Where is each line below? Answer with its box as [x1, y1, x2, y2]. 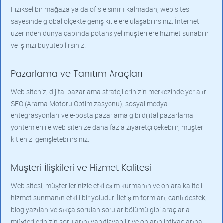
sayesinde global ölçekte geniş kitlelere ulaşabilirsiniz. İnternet [11, 16, 199, 26]
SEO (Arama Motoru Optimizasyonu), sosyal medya [11, 99, 168, 108]
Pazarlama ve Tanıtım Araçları [11, 70, 143, 79]
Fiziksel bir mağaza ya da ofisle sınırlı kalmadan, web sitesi [11, 4, 191, 14]
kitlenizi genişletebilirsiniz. [11, 134, 89, 144]
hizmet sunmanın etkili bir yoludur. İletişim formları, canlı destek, [11, 193, 207, 202]
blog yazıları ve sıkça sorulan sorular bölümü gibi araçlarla [11, 205, 190, 214]
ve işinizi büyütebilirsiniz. [11, 40, 86, 50]
